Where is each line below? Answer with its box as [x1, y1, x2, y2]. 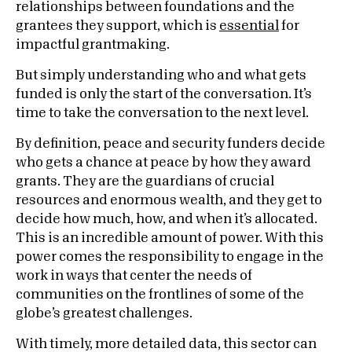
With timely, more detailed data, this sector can [16, 338, 317, 350]
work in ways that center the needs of [16, 269, 252, 282]
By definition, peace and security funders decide [16, 137, 325, 150]
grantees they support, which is [16, 20, 219, 32]
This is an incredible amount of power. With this [16, 232, 324, 244]
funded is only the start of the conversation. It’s [16, 88, 312, 101]
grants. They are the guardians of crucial [16, 175, 274, 188]
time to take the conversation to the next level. [16, 107, 309, 119]
